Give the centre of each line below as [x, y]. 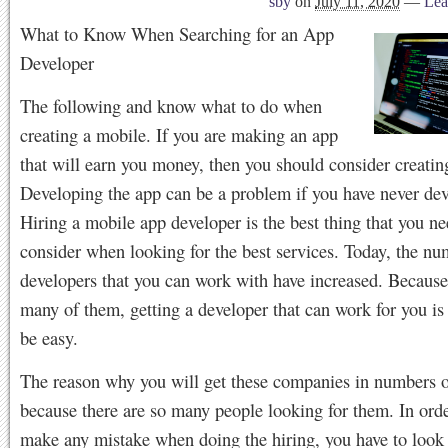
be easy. [49, 337]
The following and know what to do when [171, 105]
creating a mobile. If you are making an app [179, 134]
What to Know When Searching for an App [177, 33]
